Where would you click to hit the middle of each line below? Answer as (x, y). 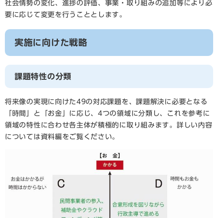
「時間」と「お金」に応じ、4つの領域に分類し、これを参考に (108, 114)
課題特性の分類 (43, 77)
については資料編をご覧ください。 (62, 137)
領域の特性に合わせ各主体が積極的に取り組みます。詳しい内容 (109, 125)
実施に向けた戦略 (51, 43)
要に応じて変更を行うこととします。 (66, 15)
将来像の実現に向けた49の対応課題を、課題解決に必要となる (106, 102)
